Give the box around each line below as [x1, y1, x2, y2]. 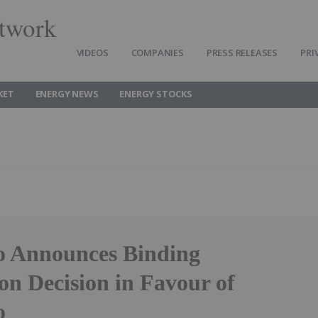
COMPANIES [131, 46, 184, 59]
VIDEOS [76, 46, 109, 59]
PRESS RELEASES [206, 46, 278, 59]
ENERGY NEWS [35, 87, 99, 100]
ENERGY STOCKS [119, 87, 192, 100]
